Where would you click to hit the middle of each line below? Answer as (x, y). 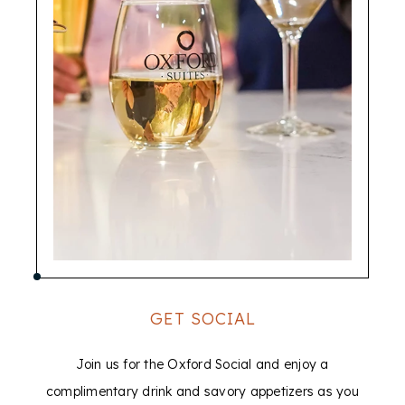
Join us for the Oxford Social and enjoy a (202, 364)
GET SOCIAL (202, 319)
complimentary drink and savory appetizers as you (202, 391)
